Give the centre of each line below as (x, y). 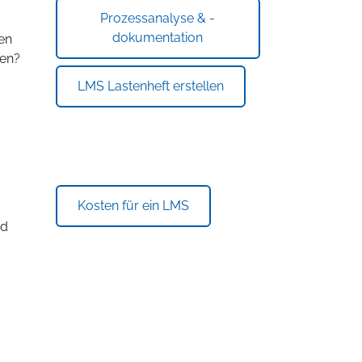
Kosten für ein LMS (133, 206)
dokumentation (158, 38)
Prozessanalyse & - (158, 19)
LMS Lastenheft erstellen (150, 86)
